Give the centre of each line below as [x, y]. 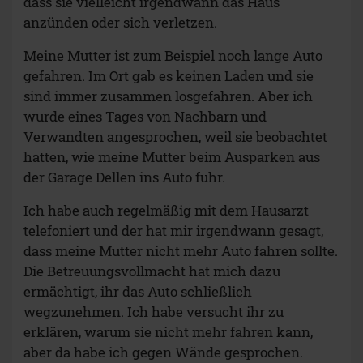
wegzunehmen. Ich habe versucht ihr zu [154, 312]
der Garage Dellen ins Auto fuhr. [124, 177]
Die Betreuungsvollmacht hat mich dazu [152, 271]
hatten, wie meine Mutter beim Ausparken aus [172, 157]
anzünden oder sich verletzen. [120, 23]
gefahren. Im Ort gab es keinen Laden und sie [169, 76]
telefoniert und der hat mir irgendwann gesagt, [173, 231]
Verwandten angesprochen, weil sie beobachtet [175, 137]
